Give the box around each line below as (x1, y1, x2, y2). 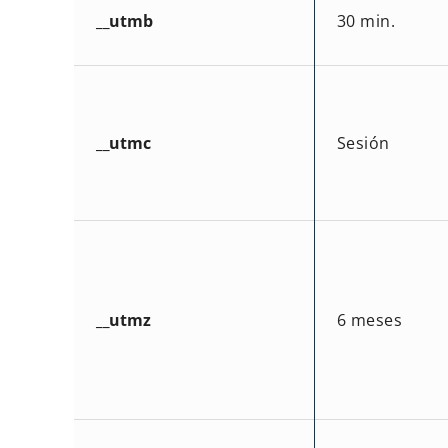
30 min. (336, 9, 396, 32)
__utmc (95, 131, 151, 154)
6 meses (336, 308, 403, 331)
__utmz (95, 308, 151, 331)
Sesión (336, 131, 390, 154)
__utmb (95, 9, 153, 32)
